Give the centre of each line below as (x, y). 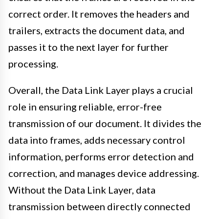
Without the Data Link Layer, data (82, 190)
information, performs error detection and (101, 157)
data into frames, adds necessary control (97, 140)
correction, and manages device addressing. (104, 173)
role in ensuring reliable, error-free (85, 107)
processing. (33, 64)
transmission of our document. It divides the (105, 123)
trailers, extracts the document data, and (97, 31)
